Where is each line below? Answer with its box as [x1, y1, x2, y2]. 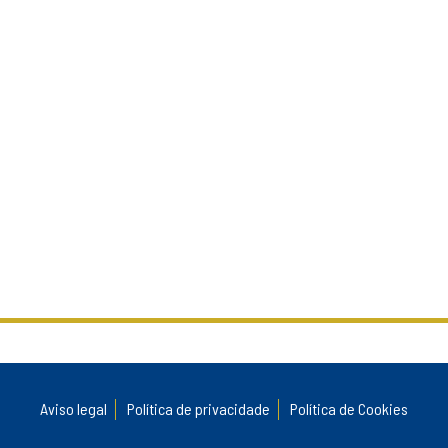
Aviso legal [39, 399, 107, 419]
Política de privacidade [126, 399, 270, 419]
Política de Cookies [289, 399, 408, 419]
